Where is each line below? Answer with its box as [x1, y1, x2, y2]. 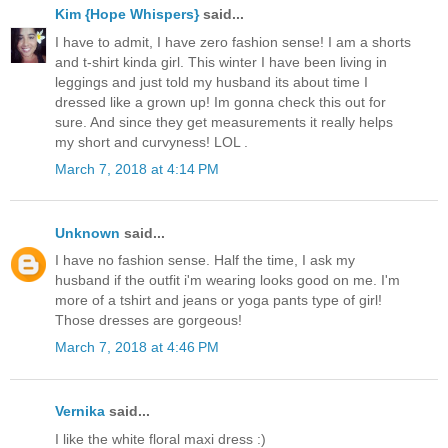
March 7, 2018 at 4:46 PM [55, 339, 219, 356]
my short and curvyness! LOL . [55, 133, 248, 150]
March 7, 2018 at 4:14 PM [55, 160, 219, 177]
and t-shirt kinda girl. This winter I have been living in [55, 53, 387, 70]
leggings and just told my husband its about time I [55, 73, 368, 90]
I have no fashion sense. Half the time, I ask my [55, 252, 355, 269]
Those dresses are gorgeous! [55, 312, 242, 329]
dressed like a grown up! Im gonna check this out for [55, 93, 386, 110]
